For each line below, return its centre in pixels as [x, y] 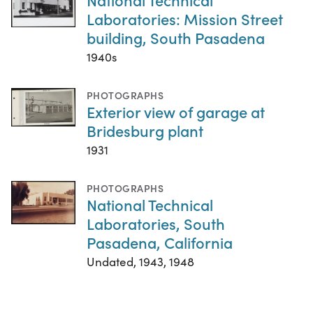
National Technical [150, 204]
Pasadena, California [160, 242]
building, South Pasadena [176, 37]
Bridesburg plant [145, 130]
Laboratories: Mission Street [185, 18]
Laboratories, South [156, 223]
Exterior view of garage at [176, 111]
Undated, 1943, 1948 [140, 261]
